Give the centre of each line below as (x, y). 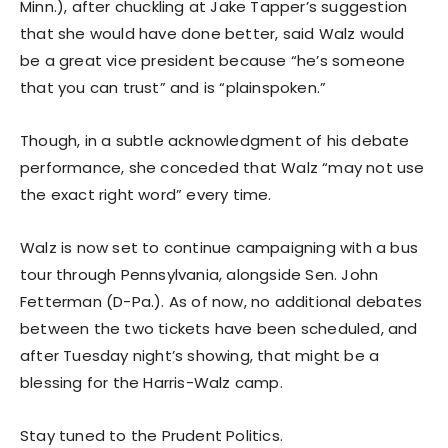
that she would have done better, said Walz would (212, 33)
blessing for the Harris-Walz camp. (151, 382)
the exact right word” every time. (146, 194)
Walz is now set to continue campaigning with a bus (219, 247)
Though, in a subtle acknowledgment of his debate (215, 140)
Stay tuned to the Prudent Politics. (151, 435)
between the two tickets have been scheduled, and (219, 328)
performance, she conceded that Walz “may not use (222, 167)
